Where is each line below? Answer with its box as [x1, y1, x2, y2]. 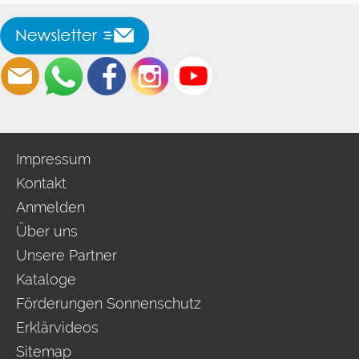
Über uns [16, 223, 78, 240]
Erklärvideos [16, 319, 99, 336]
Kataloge [16, 271, 76, 288]
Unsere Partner [16, 247, 117, 264]
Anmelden [16, 199, 85, 216]
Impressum [16, 151, 91, 167]
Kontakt [16, 175, 67, 192]
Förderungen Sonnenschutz [16, 295, 201, 312]
